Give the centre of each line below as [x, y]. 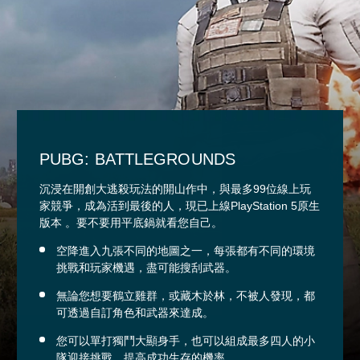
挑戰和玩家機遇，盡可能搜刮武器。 [146, 267]
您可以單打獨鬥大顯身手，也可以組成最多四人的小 [186, 340]
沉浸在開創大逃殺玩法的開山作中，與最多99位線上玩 [175, 188]
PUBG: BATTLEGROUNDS [137, 159]
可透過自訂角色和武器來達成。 [135, 312]
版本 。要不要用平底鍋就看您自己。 [131, 222]
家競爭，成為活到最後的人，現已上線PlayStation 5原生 [180, 205]
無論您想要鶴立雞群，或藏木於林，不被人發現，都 [186, 295]
